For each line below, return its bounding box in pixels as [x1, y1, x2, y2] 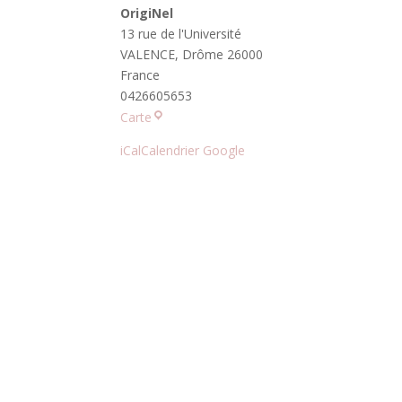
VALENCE [120, 46, 176, 63]
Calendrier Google [141, 142, 246, 159]
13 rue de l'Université [120, 25, 242, 42]
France [120, 66, 161, 83]
